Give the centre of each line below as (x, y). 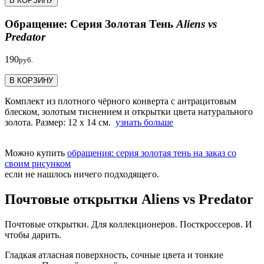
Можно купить (36, 153)
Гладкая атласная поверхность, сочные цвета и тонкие (114, 255)
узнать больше (144, 123)
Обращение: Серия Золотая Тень (90, 24)
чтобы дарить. (33, 235)
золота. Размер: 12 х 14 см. (60, 123)
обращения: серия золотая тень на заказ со (152, 153)
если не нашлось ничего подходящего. (82, 174)
